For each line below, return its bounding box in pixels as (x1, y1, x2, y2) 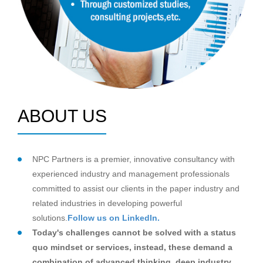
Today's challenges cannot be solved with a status (32, 227, 236, 237)
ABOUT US (18, 106, 107, 126)
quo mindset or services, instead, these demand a (32, 242, 232, 252)
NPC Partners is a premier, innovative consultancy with (32, 154, 235, 164)
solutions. (32, 213, 68, 222)
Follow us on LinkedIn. (68, 213, 160, 222)
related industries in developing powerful (32, 198, 182, 208)
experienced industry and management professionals (32, 168, 230, 178)
